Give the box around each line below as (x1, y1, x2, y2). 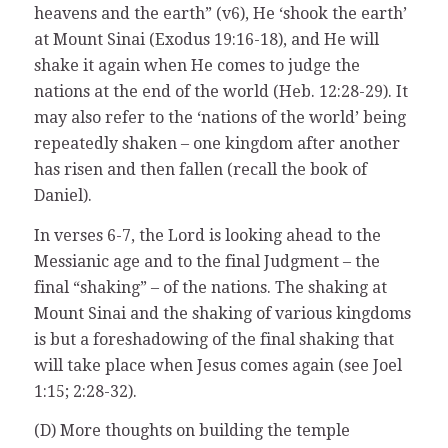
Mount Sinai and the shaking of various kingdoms (33, 303, 411, 323)
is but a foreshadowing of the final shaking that (33, 329, 394, 349)
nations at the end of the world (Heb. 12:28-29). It (33, 82, 408, 102)
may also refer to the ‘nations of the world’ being (33, 108, 406, 128)
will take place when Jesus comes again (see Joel (33, 355, 402, 375)
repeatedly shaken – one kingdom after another (33, 134, 400, 154)
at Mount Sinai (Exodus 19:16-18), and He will (33, 30, 379, 50)
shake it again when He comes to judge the (33, 56, 360, 76)
